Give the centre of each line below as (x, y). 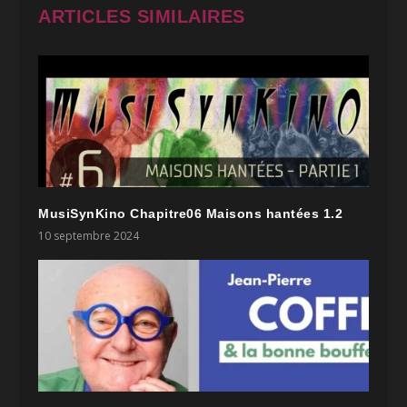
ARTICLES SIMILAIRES (142, 17)
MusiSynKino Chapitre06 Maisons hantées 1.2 (191, 214)
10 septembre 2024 (89, 236)
